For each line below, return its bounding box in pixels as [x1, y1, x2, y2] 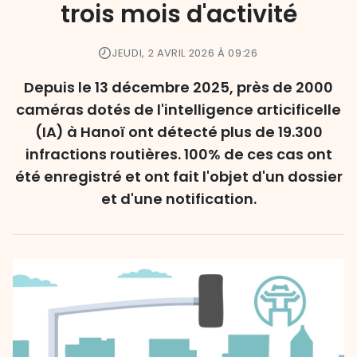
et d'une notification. [100, 189, 257, 209]
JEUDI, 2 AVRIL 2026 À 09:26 [112, 45, 258, 61]
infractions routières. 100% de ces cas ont [25, 144, 332, 164]
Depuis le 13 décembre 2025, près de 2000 [24, 77, 333, 97]
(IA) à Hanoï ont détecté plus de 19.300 [34, 122, 323, 142]
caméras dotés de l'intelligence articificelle [16, 100, 341, 120]
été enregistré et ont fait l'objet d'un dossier [14, 167, 343, 186]
